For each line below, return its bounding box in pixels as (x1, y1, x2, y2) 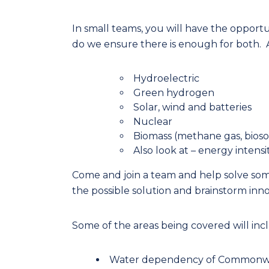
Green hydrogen (133, 87, 214, 99)
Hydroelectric (133, 73, 202, 85)
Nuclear (133, 116, 172, 128)
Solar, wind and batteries (133, 101, 252, 113)
